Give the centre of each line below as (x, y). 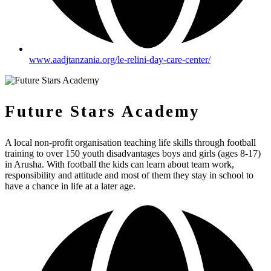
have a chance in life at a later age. (70, 186)
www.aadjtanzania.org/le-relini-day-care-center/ (120, 60)
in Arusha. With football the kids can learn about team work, (119, 165)
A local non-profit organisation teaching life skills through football (130, 143)
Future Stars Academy (103, 112)
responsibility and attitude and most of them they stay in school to (129, 175)
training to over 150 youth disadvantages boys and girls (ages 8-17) (133, 154)
